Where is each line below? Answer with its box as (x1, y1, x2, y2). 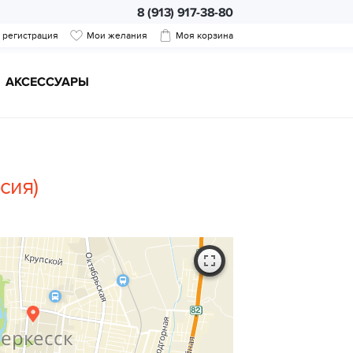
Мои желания (87, 30, 147, 41)
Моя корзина (176, 30, 233, 41)
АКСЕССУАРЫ (6, 74, 89, 90)
